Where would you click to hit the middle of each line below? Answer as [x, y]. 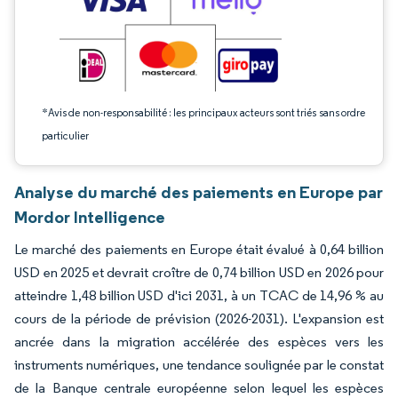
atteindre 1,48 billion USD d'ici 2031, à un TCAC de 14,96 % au [199, 295]
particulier [65, 135]
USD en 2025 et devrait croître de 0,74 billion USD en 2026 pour [199, 272]
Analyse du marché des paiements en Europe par [199, 192]
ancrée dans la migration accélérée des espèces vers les [199, 342]
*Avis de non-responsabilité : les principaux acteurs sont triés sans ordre [203, 112]
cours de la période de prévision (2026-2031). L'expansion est [199, 318]
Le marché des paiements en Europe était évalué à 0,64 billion [199, 249]
